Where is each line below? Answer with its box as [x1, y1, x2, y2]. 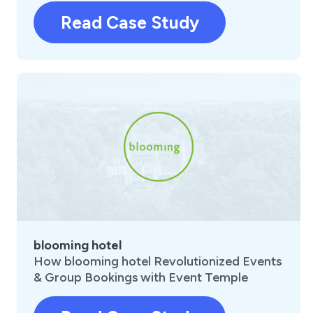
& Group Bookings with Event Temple [34, 270, 248, 286]
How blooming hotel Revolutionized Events [34, 254, 282, 270]
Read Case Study [60, 11, 199, 33]
